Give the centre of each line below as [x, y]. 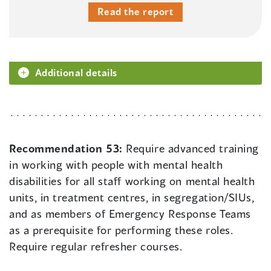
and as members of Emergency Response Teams [130, 214]
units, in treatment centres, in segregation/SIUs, [132, 198]
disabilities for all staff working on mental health [132, 181]
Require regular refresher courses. [96, 247]
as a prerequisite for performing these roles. [121, 230]
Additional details [76, 73]
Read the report [135, 11]
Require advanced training [192, 149]
